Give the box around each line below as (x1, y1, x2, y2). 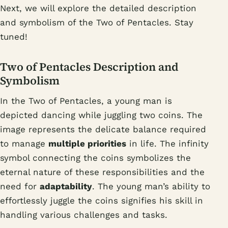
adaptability (40, 181, 92, 191)
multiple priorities (48, 138, 126, 149)
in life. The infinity (126, 138, 209, 149)
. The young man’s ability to (92, 181, 210, 191)
